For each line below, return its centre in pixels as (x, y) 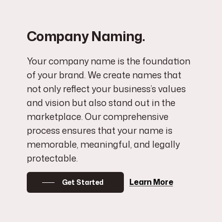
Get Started (83, 182)
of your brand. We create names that (104, 75)
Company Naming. (86, 36)
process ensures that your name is (99, 130)
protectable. (52, 158)
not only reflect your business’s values (106, 88)
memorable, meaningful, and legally (103, 144)
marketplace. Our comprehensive (97, 116)
